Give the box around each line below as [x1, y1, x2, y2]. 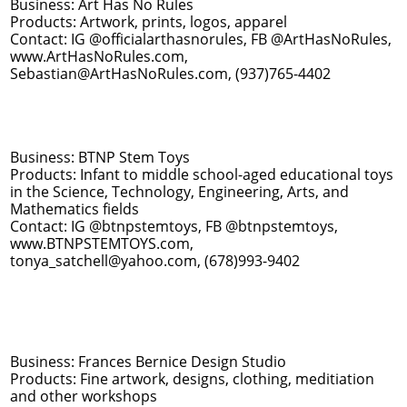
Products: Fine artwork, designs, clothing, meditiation [10, 369, 374, 389]
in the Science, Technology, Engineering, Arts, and [10, 182, 349, 202]
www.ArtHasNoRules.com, [10, 46, 188, 66]
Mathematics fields [10, 199, 139, 219]
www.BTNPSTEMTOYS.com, [10, 233, 194, 253]
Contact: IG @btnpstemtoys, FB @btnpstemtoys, [10, 216, 338, 236]
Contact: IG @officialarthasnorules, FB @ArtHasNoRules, [10, 29, 392, 49]
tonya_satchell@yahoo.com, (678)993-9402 [10, 251, 300, 271]
